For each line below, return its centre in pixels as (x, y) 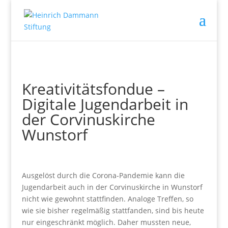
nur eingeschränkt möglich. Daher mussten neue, (106, 222)
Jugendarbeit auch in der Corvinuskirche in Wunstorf (112, 187)
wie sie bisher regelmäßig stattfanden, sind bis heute (113, 210)
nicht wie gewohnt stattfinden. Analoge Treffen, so (107, 199)
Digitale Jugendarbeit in (105, 104)
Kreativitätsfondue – (93, 89)
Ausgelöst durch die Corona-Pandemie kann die (103, 175)
